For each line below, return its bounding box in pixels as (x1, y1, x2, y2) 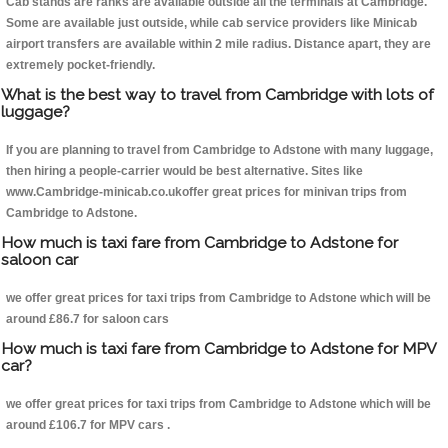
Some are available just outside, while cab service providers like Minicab (6, 16, 417, 31)
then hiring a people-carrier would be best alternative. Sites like (6, 164, 363, 179)
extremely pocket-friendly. (6, 58, 155, 73)
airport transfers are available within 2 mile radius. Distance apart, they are (6, 37, 431, 52)
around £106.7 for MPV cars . (6, 418, 170, 433)
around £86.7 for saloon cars (6, 312, 169, 327)
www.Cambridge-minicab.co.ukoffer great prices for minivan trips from (6, 185, 407, 200)
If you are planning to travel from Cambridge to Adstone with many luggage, (6, 143, 433, 158)
